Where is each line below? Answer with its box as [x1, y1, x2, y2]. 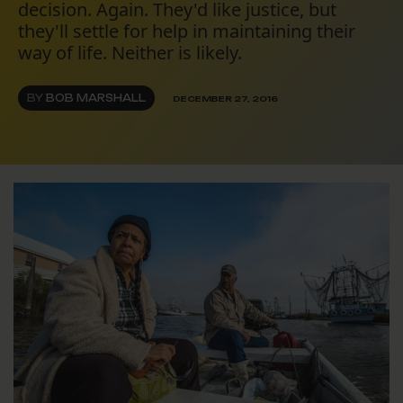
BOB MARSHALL [46, 92, 146, 105]
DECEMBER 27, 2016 [173, 93, 278, 103]
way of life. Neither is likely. [18, 40, 242, 66]
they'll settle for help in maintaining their [18, 19, 355, 44]
